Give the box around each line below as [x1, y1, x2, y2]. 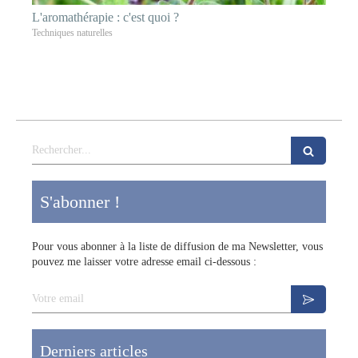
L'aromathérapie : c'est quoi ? [32, 10, 179, 24]
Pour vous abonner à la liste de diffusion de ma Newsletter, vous [32, 240, 323, 253]
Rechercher [31, 137, 86, 149]
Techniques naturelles [32, 26, 113, 38]
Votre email [31, 285, 87, 298]
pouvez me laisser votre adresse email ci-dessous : [32, 255, 257, 268]
